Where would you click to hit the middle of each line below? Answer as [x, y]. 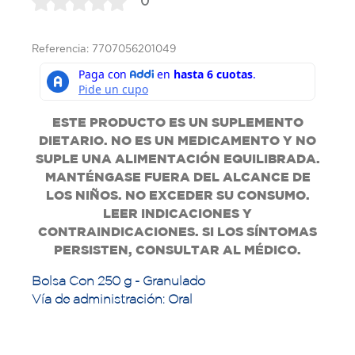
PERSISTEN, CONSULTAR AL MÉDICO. [177, 250]
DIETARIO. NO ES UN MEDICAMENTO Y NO [177, 141]
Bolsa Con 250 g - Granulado [118, 281]
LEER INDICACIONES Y [177, 214]
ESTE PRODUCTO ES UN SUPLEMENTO [177, 122]
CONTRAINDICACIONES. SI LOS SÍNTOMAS [177, 232]
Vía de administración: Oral [112, 299]
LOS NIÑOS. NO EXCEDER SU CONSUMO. [177, 195]
